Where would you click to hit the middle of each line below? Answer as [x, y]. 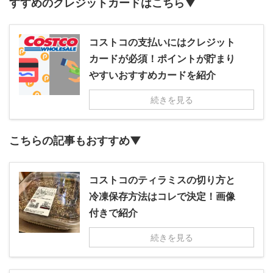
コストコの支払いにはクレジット [162, 42]
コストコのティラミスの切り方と [162, 179]
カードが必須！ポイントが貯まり [162, 58]
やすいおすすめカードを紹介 [152, 75]
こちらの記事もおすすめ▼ [75, 140]
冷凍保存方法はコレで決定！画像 [162, 196]
